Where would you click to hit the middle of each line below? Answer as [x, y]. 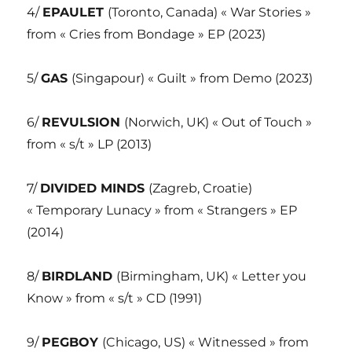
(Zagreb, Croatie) [201, 188]
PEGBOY [72, 342]
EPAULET [75, 12]
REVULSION [83, 122]
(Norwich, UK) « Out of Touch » [218, 122]
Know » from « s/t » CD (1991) [115, 298]
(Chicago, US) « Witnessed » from [206, 342]
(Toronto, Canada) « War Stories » [210, 12]
